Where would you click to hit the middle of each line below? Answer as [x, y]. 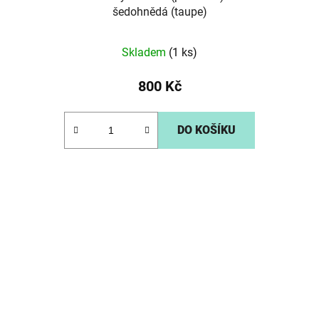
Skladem [145, 53]
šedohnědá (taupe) [159, 12]
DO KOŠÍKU [206, 130]
